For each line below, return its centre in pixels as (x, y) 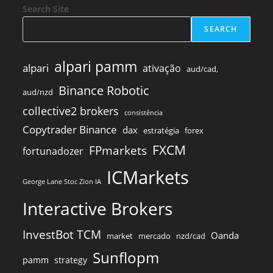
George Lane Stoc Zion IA (62, 181)
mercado (155, 236)
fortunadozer (53, 151)
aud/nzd (38, 92)
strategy (71, 260)
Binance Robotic (104, 90)
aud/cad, (203, 69)
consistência (144, 112)
